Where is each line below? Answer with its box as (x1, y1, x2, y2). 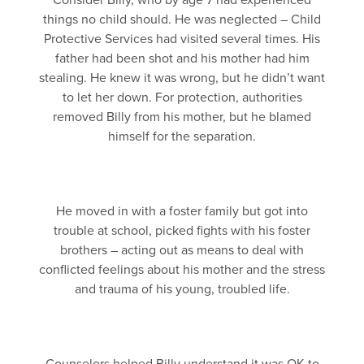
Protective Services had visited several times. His (44, 31, 320, 47)
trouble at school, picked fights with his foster (54, 223, 310, 239)
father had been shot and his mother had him (54, 50, 310, 67)
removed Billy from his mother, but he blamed (53, 109, 311, 125)
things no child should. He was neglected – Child (43, 11, 321, 28)
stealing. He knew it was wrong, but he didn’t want (39, 70, 325, 86)
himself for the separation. (108, 128, 256, 145)
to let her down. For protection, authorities (62, 89, 302, 106)
